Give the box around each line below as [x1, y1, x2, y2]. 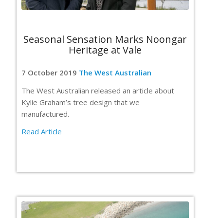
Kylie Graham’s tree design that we [21, 97, 140, 107]
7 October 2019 [21, 67, 79, 77]
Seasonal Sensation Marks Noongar [23, 33, 187, 46]
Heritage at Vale [69, 43, 142, 56]
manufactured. [21, 109, 69, 119]
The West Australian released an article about [21, 85, 174, 95]
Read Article [21, 127, 62, 137]
